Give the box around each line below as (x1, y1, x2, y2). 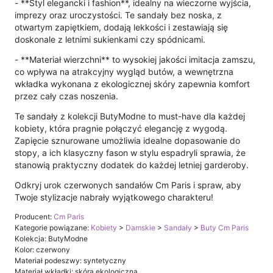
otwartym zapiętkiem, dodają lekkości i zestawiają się (15, 21, 228, 32)
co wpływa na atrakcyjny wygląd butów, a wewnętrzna (15, 66, 233, 77)
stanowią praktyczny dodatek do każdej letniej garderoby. (15, 159, 249, 170)
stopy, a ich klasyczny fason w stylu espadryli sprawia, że (15, 147, 246, 158)
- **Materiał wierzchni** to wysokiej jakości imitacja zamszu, (15, 54, 255, 65)
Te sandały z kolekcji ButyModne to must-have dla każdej (15, 110, 245, 121)
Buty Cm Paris (200, 222, 249, 232)
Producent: (15, 211, 54, 221)
